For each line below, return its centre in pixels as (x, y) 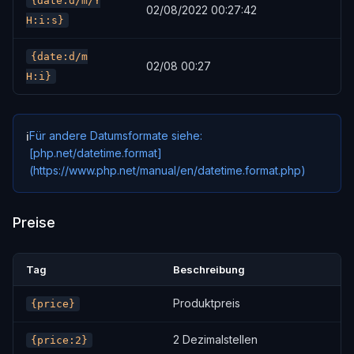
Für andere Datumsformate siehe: (116, 136)
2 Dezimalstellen (215, 339)
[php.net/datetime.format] (96, 153)
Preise (34, 222)
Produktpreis (207, 303)
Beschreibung (209, 269)
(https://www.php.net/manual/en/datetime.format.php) (168, 170)
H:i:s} (45, 20)
